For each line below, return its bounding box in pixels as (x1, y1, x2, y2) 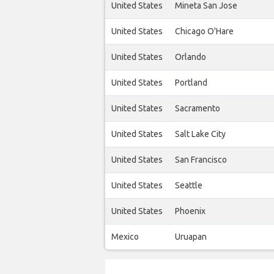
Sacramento (175, 103, 220, 114)
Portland (175, 78, 207, 88)
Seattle (175, 180, 202, 191)
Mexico (111, 232, 139, 242)
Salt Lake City (175, 129, 226, 139)
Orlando (175, 52, 206, 62)
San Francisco (175, 155, 227, 165)
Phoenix (175, 206, 206, 217)
